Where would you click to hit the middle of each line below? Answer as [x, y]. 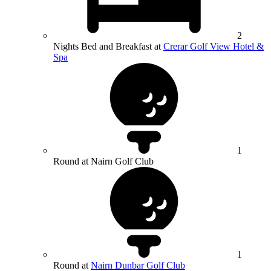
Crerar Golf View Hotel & [214, 47]
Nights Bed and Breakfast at [108, 47]
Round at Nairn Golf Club [103, 162]
